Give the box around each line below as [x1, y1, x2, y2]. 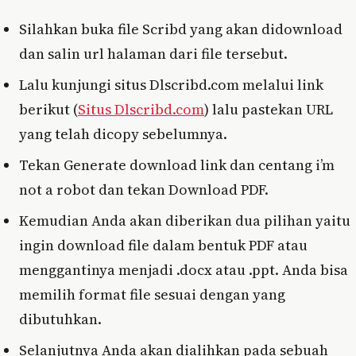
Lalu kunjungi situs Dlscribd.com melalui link [19, 74, 323, 95]
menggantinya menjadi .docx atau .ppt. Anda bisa [19, 259, 348, 280]
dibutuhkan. [19, 308, 102, 329]
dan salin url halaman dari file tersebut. [19, 43, 288, 64]
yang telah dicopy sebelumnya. [19, 123, 230, 144]
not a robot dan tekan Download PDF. [19, 179, 269, 199]
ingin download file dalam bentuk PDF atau [19, 234, 308, 255]
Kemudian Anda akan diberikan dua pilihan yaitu [19, 210, 350, 230]
